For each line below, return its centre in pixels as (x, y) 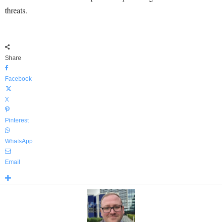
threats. (16, 10)
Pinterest (17, 121)
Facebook (18, 79)
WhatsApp (19, 141)
